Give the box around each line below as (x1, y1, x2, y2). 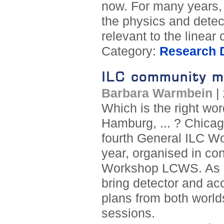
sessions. (101, 206, 155, 220)
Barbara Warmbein (101, 86, 212, 100)
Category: (101, 44, 159, 58)
